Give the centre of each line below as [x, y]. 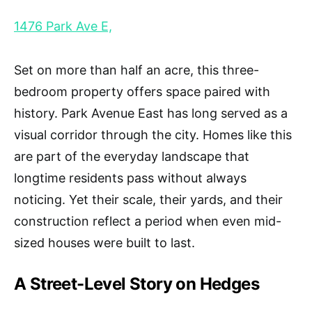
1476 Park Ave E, [63, 26]
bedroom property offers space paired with [142, 91]
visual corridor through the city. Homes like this [153, 134]
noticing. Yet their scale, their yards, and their [148, 199]
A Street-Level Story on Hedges [136, 283]
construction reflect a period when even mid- [148, 221]
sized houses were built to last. [104, 242]
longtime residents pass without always [130, 178]
